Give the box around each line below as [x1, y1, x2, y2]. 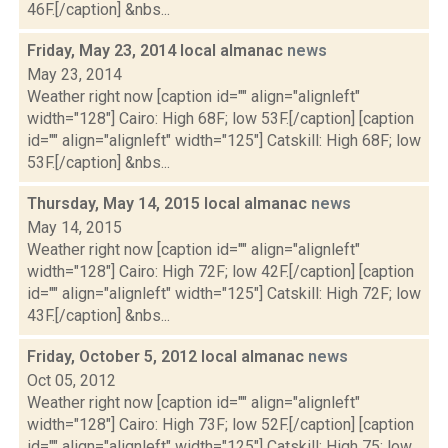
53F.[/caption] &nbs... [27, 153, 170, 172]
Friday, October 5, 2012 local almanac [27, 347, 308, 366]
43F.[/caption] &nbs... [27, 306, 170, 325]
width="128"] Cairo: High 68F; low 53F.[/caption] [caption [27, 109, 414, 128]
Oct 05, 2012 [27, 371, 116, 390]
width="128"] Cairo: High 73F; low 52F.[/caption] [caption [27, 415, 414, 434]
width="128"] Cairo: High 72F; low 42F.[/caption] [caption [27, 262, 414, 281]
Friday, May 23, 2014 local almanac [27, 41, 287, 60]
